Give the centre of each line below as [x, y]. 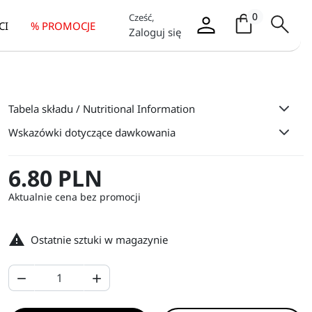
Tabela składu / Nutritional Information [102, 109]
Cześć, [142, 17]
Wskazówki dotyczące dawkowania [92, 132]
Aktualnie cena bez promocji [75, 197]
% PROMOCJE [63, 25]
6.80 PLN [55, 178]
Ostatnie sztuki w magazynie [99, 240]
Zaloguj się [155, 32]
